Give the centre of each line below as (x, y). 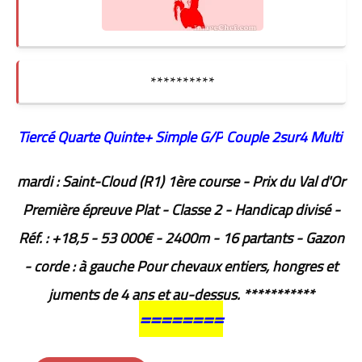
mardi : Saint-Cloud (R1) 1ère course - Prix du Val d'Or (181, 182)
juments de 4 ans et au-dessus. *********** (181, 295)
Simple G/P (189, 137)
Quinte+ (128, 137)
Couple (248, 137)
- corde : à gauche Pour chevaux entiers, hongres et (181, 267)
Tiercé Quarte (58, 137)
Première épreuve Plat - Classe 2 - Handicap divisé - (181, 210)
